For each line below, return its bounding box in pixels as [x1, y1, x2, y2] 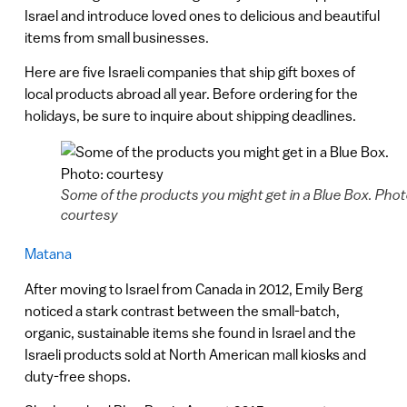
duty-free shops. [24, 367, 131, 384]
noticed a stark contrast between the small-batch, [24, 302, 340, 319]
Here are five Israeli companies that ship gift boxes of [24, 64, 355, 81]
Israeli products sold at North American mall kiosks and [24, 345, 366, 362]
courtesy [60, 206, 118, 223]
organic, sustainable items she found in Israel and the [24, 323, 356, 341]
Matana [24, 245, 72, 263]
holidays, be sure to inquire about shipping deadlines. [24, 107, 356, 124]
